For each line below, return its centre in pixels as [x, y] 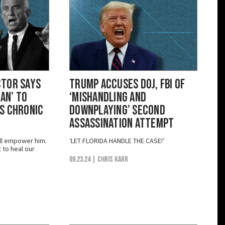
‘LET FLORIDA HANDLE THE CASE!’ [117, 140]
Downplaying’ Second [117, 110]
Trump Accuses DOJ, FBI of [127, 84]
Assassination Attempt [122, 124]
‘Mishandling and [108, 97]
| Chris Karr [110, 159]
